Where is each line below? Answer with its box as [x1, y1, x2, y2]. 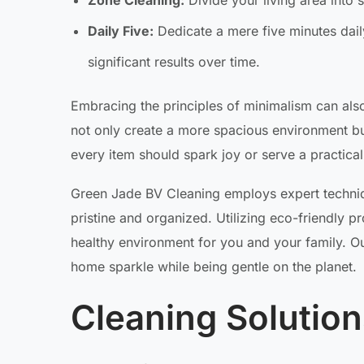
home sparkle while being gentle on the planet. [71, 258, 357, 275]
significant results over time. [87, 54, 260, 71]
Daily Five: [87, 23, 154, 40]
